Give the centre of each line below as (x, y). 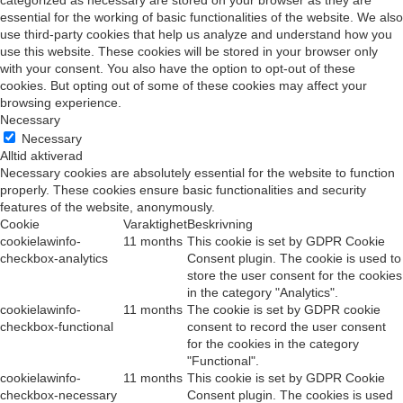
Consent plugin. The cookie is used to (294, 259)
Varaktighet (155, 224)
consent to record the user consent (287, 327)
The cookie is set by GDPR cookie (284, 310)
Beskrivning (220, 224)
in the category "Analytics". (263, 293)
